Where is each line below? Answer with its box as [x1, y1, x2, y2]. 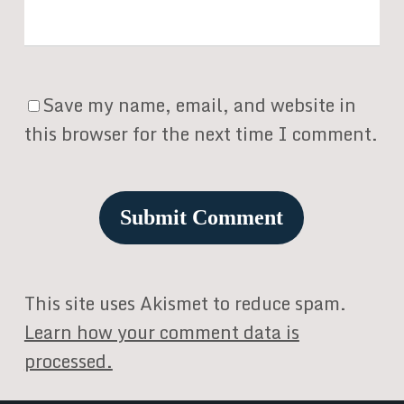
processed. [23, 346, 113, 376]
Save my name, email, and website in [41, 90, 356, 120]
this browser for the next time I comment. [23, 119, 378, 149]
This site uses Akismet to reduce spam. [23, 289, 346, 318]
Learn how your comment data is [23, 317, 299, 347]
